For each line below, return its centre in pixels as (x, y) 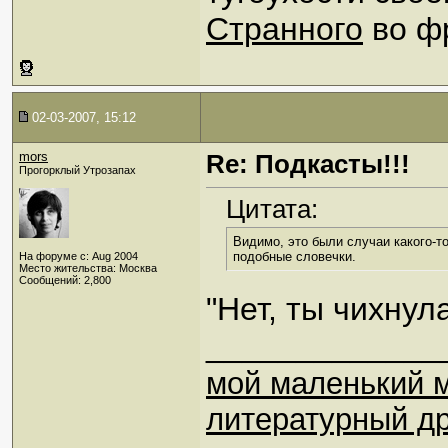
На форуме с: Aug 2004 (78, 256)
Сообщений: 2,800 (65, 280)
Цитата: (272, 209)
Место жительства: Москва (88, 268)
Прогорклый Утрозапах (77, 170)
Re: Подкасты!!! (308, 164)
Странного (284, 29)
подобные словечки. (294, 257)
